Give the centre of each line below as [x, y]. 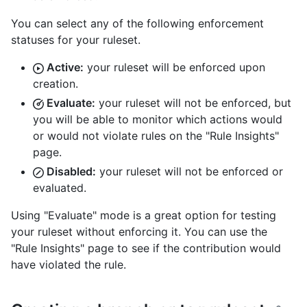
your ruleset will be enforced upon [174, 67]
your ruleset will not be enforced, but [193, 102]
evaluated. [60, 187]
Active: [64, 67]
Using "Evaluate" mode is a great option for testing [144, 215]
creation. [56, 83]
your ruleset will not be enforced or [189, 171]
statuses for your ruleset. [76, 39]
